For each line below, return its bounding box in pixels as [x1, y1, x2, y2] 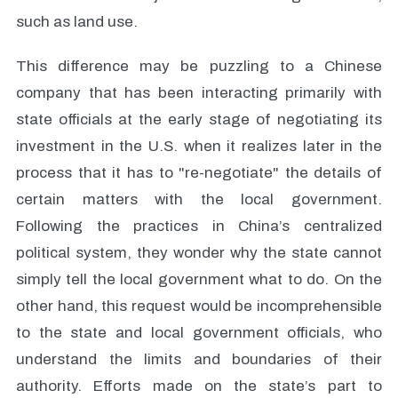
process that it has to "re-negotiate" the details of [16, 164, 382, 181]
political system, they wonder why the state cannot [16, 244, 382, 261]
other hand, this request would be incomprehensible [16, 298, 382, 314]
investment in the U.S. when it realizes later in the [16, 138, 382, 155]
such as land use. [16, 13, 138, 30]
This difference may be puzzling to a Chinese [16, 58, 382, 75]
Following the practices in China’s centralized [16, 218, 382, 235]
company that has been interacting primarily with [16, 84, 382, 101]
